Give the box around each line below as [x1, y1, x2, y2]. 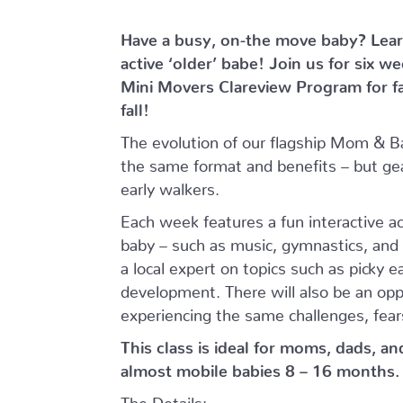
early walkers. [121, 179, 220, 191]
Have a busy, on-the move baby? [121, 30, 372, 41]
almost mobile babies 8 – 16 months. [121, 361, 400, 372]
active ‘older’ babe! [121, 53, 270, 65]
